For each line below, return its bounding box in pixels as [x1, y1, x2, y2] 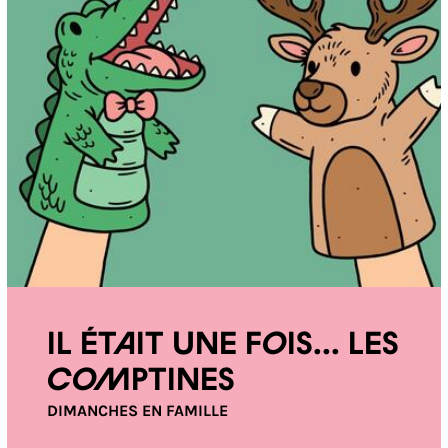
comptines [46, 366, 235, 396]
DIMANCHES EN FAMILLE [46, 401, 228, 420]
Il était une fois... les [46, 330, 399, 360]
